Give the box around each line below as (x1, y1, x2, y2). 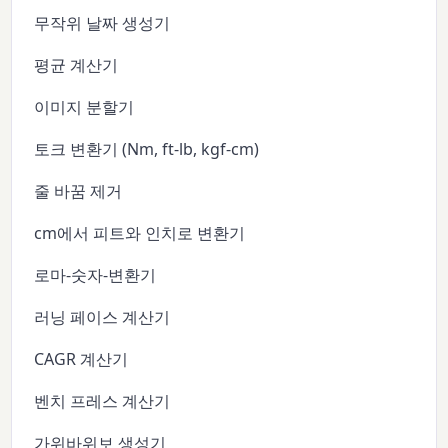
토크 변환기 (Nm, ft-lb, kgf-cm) (34, 138, 260, 161)
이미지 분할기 (34, 96, 135, 119)
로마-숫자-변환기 (34, 264, 157, 287)
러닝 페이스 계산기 (34, 306, 171, 329)
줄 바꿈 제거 (34, 180, 123, 203)
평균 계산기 (34, 54, 119, 77)
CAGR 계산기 (34, 348, 129, 371)
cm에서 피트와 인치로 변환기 (34, 222, 246, 245)
